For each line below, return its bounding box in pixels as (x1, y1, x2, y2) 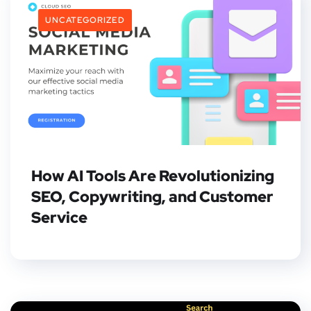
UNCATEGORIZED (45, 15, 125, 26)
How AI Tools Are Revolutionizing (31, 166, 274, 187)
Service (31, 208, 87, 228)
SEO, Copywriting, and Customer (31, 187, 274, 208)
